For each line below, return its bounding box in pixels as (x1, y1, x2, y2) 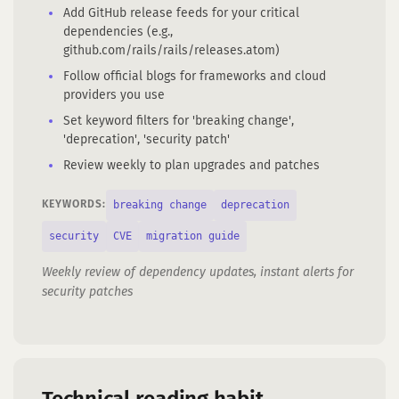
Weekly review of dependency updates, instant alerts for (42, 266, 354, 279)
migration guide (146, 230, 240, 242)
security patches (42, 286, 133, 298)
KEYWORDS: (42, 199, 106, 210)
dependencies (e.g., (63, 26, 173, 38)
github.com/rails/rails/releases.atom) (63, 45, 280, 57)
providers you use (63, 89, 165, 102)
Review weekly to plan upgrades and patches (63, 159, 320, 172)
